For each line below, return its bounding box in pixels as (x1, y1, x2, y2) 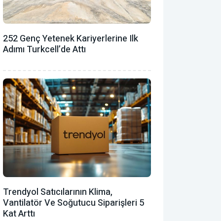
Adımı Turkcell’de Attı (3, 42, 86, 56)
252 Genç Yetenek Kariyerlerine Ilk (3, 32, 138, 45)
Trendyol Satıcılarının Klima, (3, 185, 112, 199)
